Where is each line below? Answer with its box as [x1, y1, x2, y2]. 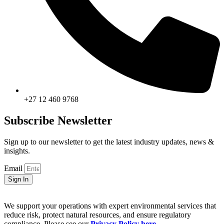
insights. [4, 146, 30, 155]
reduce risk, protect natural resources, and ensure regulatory [4, 210, 191, 219]
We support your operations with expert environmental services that [4, 201, 216, 210]
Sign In [8, 175, 28, 183]
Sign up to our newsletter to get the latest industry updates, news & [4, 137, 214, 146]
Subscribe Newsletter [4, 113, 112, 127]
